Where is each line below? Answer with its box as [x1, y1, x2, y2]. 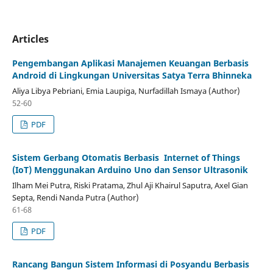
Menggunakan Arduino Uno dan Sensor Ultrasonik [34, 164, 248, 176]
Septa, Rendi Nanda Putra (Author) [12, 192, 139, 204]
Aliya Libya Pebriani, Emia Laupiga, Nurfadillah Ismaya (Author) [12, 85, 240, 97]
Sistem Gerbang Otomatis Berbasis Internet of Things [12, 152, 240, 164]
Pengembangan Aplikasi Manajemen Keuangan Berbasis [12, 57, 249, 69]
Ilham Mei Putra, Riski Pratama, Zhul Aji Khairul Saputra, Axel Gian [12, 180, 248, 191]
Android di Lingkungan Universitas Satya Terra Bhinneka [12, 69, 252, 82]
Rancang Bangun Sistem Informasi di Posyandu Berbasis [12, 258, 249, 271]
